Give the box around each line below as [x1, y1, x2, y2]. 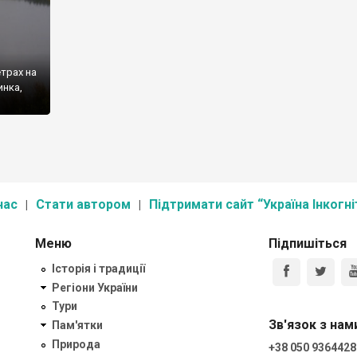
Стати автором [36, 197, 131, 212]
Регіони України [52, 280, 138, 294]
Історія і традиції [52, 261, 145, 275]
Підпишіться [268, 236, 347, 251]
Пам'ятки [52, 319, 103, 332]
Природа [52, 337, 100, 351]
